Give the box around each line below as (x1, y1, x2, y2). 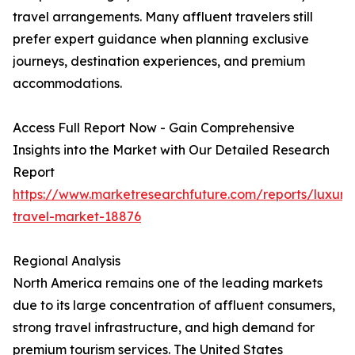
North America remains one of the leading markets (13, 275, 323, 292)
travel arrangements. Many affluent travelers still (13, 9, 313, 25)
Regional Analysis (13, 253, 120, 269)
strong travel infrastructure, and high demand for (13, 319, 315, 336)
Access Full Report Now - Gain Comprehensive (13, 120, 295, 136)
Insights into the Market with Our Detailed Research (13, 142, 330, 158)
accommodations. (13, 75, 122, 92)
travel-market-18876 (13, 208, 141, 225)
